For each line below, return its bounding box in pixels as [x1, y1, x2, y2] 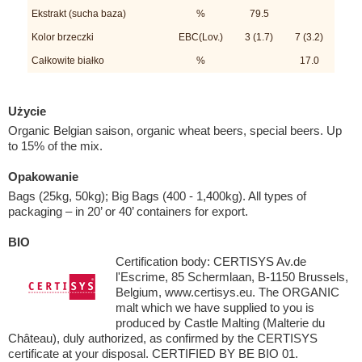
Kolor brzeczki [32, 31, 94, 43]
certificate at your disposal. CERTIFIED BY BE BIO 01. [8, 346, 298, 360]
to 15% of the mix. [8, 138, 103, 153]
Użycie [8, 103, 46, 118]
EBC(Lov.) [179, 31, 223, 43]
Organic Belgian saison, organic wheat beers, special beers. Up [8, 123, 342, 137]
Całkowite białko [32, 54, 104, 66]
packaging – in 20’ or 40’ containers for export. [8, 204, 248, 218]
